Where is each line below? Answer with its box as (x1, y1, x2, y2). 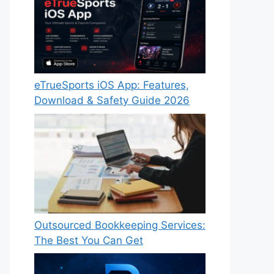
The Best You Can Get (34, 234, 143, 246)
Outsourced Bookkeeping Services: (34, 218, 206, 231)
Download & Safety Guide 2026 (34, 94, 190, 107)
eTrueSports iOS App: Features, (34, 79, 189, 92)
